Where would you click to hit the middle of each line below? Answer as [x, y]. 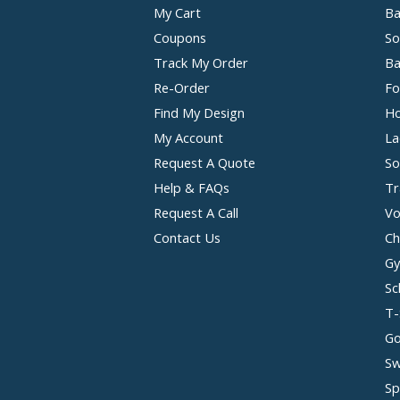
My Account [188, 137]
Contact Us [187, 237]
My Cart [177, 12]
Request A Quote [204, 162]
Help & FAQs [192, 187]
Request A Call [196, 212]
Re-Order [182, 87]
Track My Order [201, 62]
